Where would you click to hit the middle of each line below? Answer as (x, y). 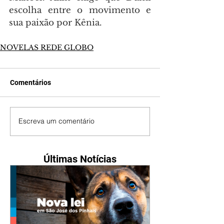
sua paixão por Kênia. (55, 22)
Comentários (30, 82)
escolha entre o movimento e (80, 10)
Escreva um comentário (56, 121)
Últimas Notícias (80, 159)
